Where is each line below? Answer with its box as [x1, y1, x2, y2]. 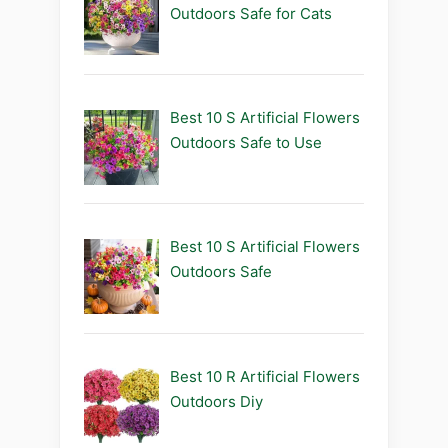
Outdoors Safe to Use [170, 133, 323, 152]
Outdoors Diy [170, 391, 264, 411]
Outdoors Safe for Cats [170, 3, 333, 23]
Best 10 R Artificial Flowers [170, 366, 361, 386]
